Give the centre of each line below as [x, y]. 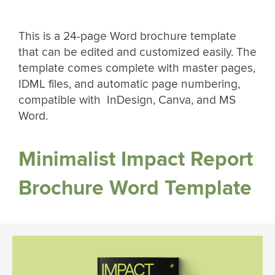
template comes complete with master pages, [137, 68]
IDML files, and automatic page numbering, [129, 84]
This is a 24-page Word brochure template [127, 37]
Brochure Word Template [135, 188]
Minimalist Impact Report [136, 159]
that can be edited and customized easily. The [137, 52]
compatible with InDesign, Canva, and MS [127, 100]
